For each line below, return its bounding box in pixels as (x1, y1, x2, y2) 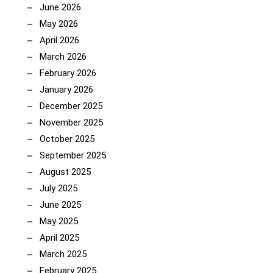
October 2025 (40, 133, 94, 144)
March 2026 (40, 51, 87, 62)
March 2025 (40, 249, 87, 260)
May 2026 (40, 18, 78, 29)
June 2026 (40, 2, 81, 13)
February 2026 (40, 68, 96, 79)
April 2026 (40, 35, 79, 46)
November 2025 (40, 117, 103, 128)
